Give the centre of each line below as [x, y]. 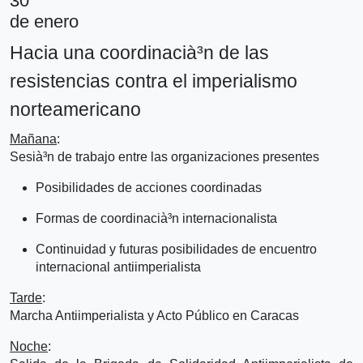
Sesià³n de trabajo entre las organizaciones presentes [164, 156]
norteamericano [75, 109]
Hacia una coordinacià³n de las [139, 52]
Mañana [33, 139]
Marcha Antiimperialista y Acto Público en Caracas [154, 315]
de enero [44, 21]
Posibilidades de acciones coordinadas [149, 187]
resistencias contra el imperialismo [154, 81]
